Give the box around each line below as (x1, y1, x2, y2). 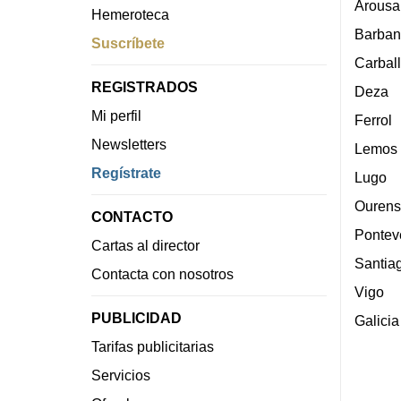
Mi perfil (91, 107, 141, 124)
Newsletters (91, 136, 166, 153)
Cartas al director (91, 237, 200, 254)
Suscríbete (91, 35, 165, 52)
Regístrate (91, 165, 161, 182)
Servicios (91, 367, 150, 384)
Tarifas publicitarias (91, 338, 214, 355)
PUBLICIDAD (91, 310, 182, 327)
